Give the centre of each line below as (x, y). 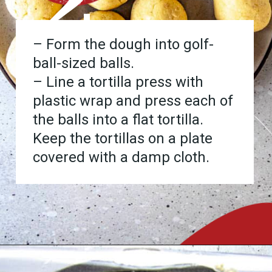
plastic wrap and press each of (133, 101)
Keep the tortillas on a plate (123, 139)
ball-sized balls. (84, 63)
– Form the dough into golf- (124, 45)
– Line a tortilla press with (118, 82)
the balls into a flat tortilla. (118, 120)
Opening (51, 262)
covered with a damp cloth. (121, 158)
